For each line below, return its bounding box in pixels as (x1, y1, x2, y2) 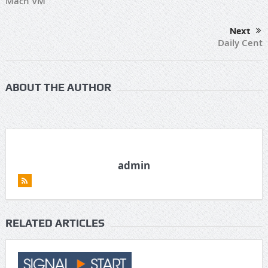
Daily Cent (218, 36, 263, 50)
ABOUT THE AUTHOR (5, 81, 111, 94)
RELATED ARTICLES (5, 217, 105, 230)
